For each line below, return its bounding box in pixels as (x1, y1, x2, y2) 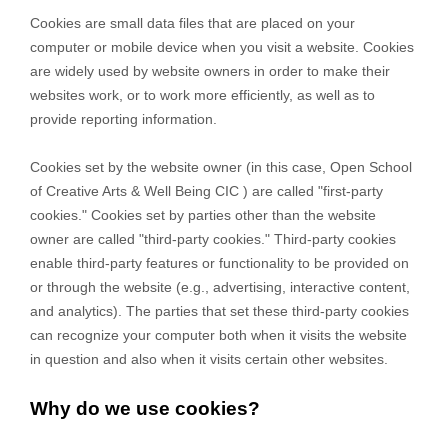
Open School (330, 159, 412, 175)
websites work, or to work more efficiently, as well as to (30, 87, 375, 103)
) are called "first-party (243, 183, 383, 199)
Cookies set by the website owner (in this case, (30, 159, 330, 175)
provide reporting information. (30, 111, 217, 127)
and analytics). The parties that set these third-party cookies (30, 303, 409, 319)
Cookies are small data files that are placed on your (30, 15, 355, 31)
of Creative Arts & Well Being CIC (30, 183, 243, 199)
